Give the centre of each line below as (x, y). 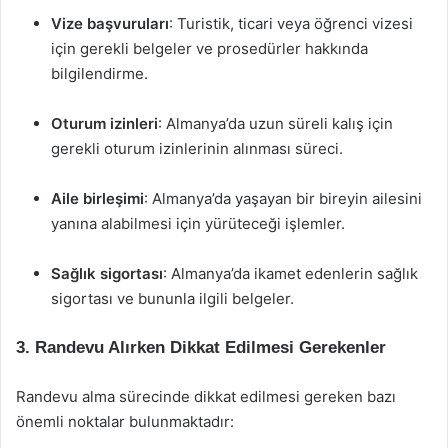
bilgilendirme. (99, 73)
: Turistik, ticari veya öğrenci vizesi (291, 23)
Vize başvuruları (110, 23)
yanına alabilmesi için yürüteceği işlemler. (198, 223)
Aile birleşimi (97, 198)
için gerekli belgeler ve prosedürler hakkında (209, 48)
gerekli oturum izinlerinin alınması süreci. (197, 148)
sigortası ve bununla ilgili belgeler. (172, 298)
